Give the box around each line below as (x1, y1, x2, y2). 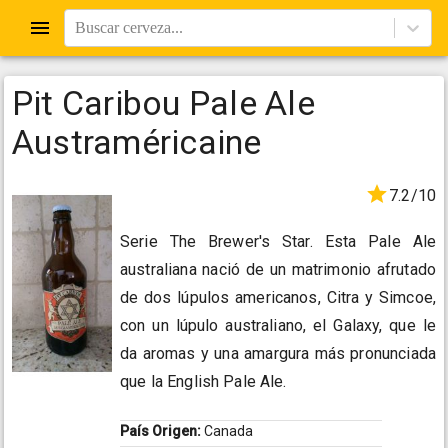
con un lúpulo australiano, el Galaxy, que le (120, 316, 436, 336)
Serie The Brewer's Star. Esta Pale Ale (120, 232, 436, 252)
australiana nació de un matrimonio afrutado (120, 260, 436, 280)
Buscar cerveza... (75, 19, 183, 36)
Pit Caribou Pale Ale (12, 83, 315, 123)
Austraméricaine (12, 122, 262, 162)
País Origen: (120, 423, 204, 440)
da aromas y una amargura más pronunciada (120, 344, 436, 364)
